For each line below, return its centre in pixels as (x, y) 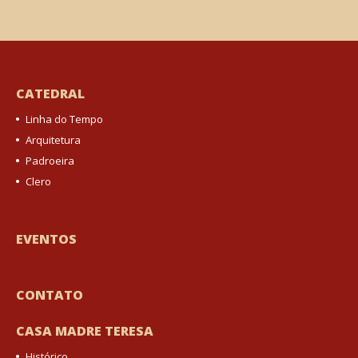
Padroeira (50, 161)
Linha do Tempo (64, 119)
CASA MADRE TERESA (85, 331)
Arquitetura (53, 140)
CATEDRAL (50, 93)
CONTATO (50, 295)
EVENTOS (46, 239)
